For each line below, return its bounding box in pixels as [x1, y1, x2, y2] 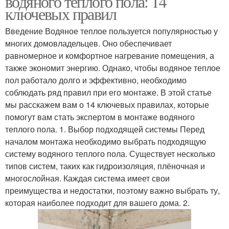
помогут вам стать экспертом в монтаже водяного [5, 111, 195, 123]
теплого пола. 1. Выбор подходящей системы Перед [5, 123, 204, 135]
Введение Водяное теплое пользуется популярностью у [5, 25, 218, 37]
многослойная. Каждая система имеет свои [5, 172, 170, 184]
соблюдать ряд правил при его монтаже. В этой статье [5, 86, 212, 98]
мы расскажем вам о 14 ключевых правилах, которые [5, 99, 209, 110]
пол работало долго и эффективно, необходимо [5, 74, 187, 86]
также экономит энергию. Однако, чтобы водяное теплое [5, 62, 220, 74]
